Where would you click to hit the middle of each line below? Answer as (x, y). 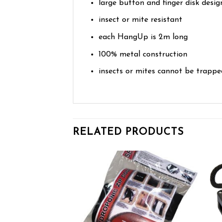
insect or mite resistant (140, 20)
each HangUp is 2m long (143, 37)
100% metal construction (143, 54)
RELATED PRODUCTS (128, 132)
